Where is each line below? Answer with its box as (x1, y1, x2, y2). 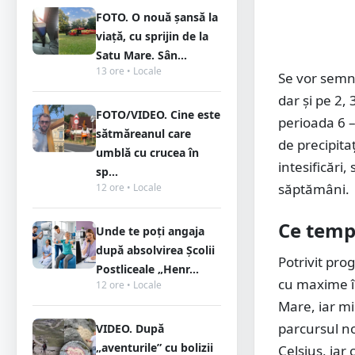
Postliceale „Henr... (96, 261, 199, 277)
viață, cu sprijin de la (96, 29, 208, 44)
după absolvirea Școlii (96, 242, 215, 258)
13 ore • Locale (96, 64, 162, 78)
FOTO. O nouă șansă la (96, 10, 218, 25)
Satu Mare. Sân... (96, 48, 187, 63)
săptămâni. (278, 180, 349, 199)
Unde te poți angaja (96, 223, 204, 239)
